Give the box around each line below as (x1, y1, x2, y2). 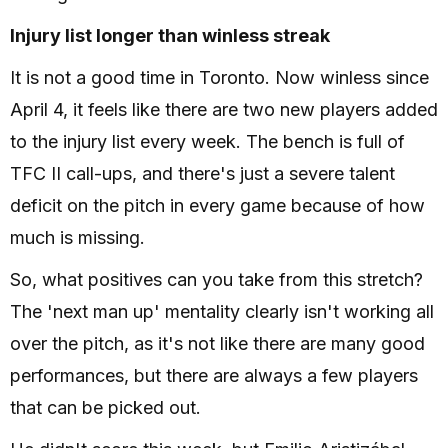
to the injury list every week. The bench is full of (10, 131, 405, 153)
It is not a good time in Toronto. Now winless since (10, 67, 429, 89)
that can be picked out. (10, 397, 201, 419)
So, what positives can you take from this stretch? (10, 269, 423, 291)
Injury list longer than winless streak (10, 25, 330, 47)
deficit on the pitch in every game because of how (10, 195, 425, 217)
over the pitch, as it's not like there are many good (10, 333, 425, 355)
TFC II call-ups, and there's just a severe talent (10, 163, 395, 185)
